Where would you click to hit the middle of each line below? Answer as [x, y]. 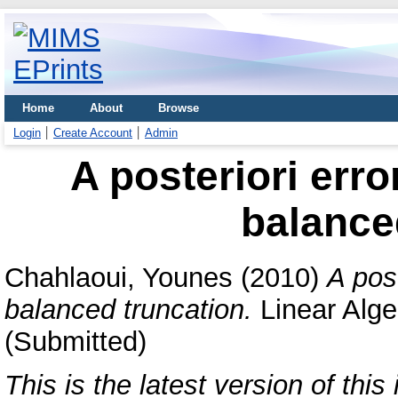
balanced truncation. [128, 309]
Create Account [93, 133]
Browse [179, 108]
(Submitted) [76, 341]
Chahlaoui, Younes [119, 277]
